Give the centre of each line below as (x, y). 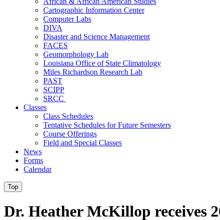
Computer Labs (67, 19)
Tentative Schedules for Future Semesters (107, 125)
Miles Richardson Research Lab (93, 72)
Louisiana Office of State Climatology (102, 63)
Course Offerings (70, 134)
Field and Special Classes (82, 143)
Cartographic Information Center (94, 10)
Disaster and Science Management (96, 37)
